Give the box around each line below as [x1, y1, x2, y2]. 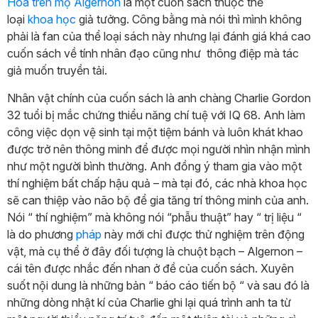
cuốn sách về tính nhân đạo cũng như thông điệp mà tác [7, 45, 299, 60]
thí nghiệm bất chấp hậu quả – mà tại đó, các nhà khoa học [7, 175, 307, 190]
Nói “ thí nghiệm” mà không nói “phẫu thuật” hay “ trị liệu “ [7, 209, 302, 224]
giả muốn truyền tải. [7, 62, 107, 77]
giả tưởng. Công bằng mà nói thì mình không [76, 11, 302, 26]
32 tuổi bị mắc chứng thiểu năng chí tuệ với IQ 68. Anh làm [7, 107, 305, 122]
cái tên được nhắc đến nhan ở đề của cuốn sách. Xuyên [7, 261, 294, 275]
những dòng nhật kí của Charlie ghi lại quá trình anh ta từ [7, 295, 291, 309]
